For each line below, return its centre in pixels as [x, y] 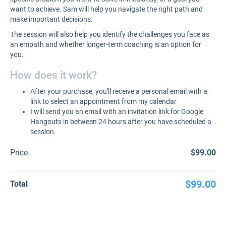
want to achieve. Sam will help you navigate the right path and [106, 9]
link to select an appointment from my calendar [103, 101]
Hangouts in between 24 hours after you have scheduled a [121, 122]
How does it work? [53, 75]
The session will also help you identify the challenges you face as [110, 34]
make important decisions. [51, 19]
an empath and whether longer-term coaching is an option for [106, 44]
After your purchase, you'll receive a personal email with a [119, 91]
